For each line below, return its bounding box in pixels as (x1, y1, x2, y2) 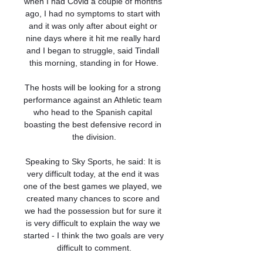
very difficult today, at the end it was (26, 169, 159, 178)
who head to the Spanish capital (33, 107, 152, 117)
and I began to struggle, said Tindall (26, 46, 159, 55)
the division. (72, 132, 116, 141)
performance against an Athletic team (23, 95, 162, 104)
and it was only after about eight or (28, 21, 157, 31)
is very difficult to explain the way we (25, 218, 160, 228)
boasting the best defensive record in (24, 120, 161, 129)
